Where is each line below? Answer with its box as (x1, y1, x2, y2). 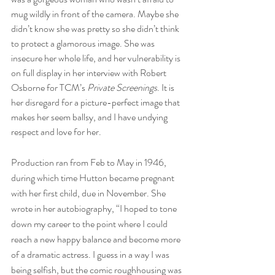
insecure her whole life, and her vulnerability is (11, 50, 182, 65)
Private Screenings (87, 80, 157, 95)
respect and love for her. (11, 124, 101, 139)
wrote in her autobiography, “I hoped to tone (11, 201, 179, 215)
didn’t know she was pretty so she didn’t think (11, 21, 181, 36)
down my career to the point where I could (11, 216, 169, 231)
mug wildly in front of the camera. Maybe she (11, 6, 180, 21)
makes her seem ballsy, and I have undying (11, 109, 169, 124)
